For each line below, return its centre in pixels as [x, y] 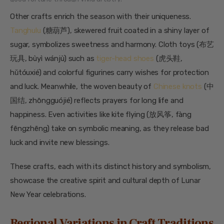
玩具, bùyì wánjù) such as [53, 59]
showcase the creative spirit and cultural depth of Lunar [105, 180]
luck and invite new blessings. [60, 143]
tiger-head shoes [125, 59]
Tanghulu [25, 31]
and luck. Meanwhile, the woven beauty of [82, 87]
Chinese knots [177, 87]
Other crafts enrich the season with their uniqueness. [101, 17]
